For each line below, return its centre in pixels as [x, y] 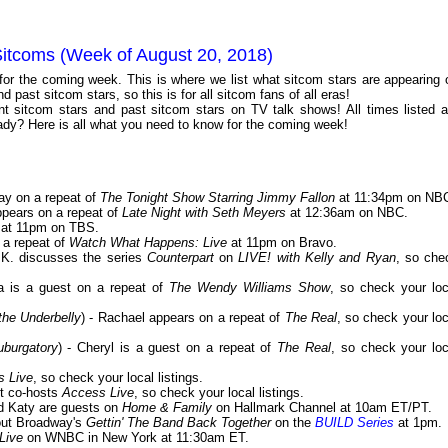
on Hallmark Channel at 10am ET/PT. [322, 408]
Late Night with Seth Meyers [204, 213]
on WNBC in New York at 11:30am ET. [136, 438]
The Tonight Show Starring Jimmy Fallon [217, 198]
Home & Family [167, 408]
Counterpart [180, 258]
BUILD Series [354, 423]
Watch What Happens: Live [148, 243]
